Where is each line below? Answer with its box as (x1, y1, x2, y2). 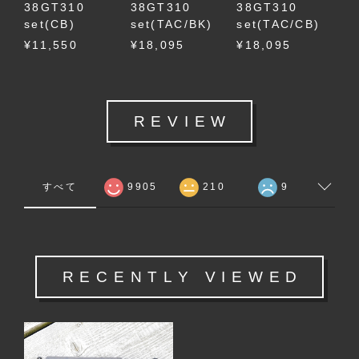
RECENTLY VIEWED (62, 268, 304, 286)
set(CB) (24, 18, 75, 31)
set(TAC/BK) (130, 18, 213, 31)
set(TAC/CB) (236, 18, 321, 31)
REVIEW (133, 112, 232, 131)
